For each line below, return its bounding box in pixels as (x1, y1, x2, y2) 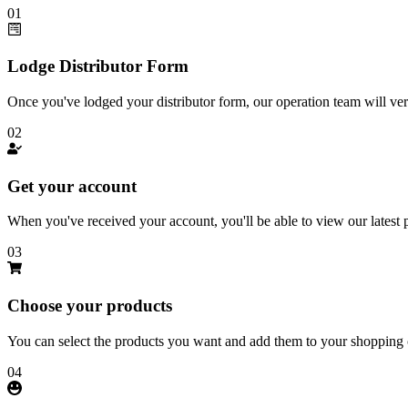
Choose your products (7, 296, 172, 316)
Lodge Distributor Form (7, 56, 189, 76)
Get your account (7, 176, 137, 196)
